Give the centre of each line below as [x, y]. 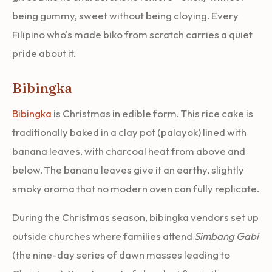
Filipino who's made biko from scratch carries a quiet [132, 34]
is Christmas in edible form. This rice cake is [152, 113]
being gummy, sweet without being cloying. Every [125, 15]
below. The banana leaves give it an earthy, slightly [128, 169]
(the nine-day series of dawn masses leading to [121, 254]
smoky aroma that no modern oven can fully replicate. [136, 188]
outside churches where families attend [103, 236]
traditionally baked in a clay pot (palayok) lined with [129, 132]
